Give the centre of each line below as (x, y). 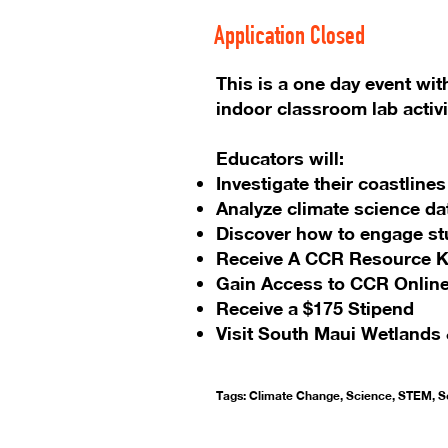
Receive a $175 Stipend (315, 308)
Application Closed (292, 38)
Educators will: (280, 158)
